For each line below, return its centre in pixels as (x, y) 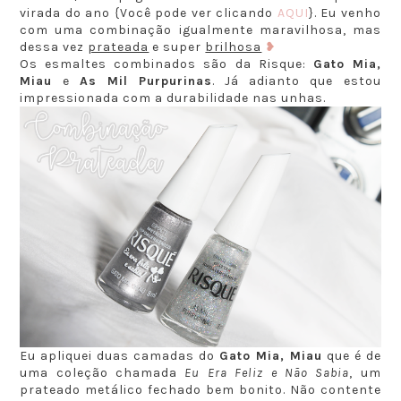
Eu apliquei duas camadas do (119, 355)
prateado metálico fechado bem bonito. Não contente (200, 389)
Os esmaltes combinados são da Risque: (166, 64)
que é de (351, 355)
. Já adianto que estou (297, 81)
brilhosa (234, 47)
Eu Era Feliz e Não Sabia (267, 372)
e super (177, 47)
